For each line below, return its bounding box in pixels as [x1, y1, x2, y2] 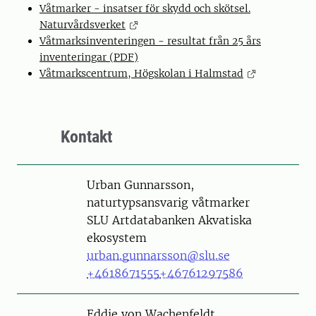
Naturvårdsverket [39, 18, 126, 32]
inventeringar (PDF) [39, 51, 138, 64]
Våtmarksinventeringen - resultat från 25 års [39, 35, 261, 48]
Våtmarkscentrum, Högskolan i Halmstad [39, 67, 243, 80]
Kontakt [61, 127, 112, 147]
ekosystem [87, 231, 147, 245]
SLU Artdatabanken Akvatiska [87, 213, 252, 228]
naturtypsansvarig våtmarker [87, 195, 250, 210]
